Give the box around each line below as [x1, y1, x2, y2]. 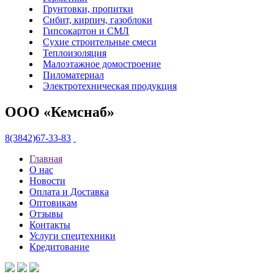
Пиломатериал [43, 69, 104, 80]
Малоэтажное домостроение [43, 58, 161, 69]
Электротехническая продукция [43, 80, 177, 91]
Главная [29, 153, 62, 164]
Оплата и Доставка [29, 186, 109, 197]
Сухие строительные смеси [43, 36, 157, 47]
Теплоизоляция [43, 47, 106, 58]
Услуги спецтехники [29, 230, 116, 241]
